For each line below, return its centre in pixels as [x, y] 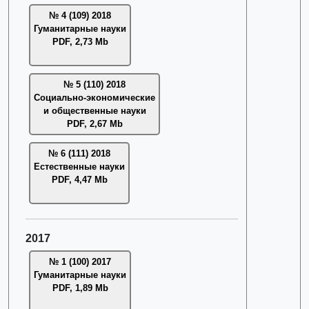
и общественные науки [94, 111]
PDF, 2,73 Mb [80, 42]
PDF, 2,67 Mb [94, 124]
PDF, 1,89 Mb [80, 288]
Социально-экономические [94, 98]
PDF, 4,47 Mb [79, 180]
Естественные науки [79, 167]
